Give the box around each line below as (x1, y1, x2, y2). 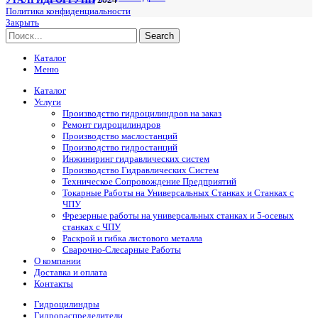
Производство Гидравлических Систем (62, 164, 219, 175)
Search (145, 31, 174, 41)
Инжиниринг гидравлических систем (62, 153, 209, 164)
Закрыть (6, 17, 39, 28)
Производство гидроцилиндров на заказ (62, 107, 221, 119)
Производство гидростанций (62, 141, 177, 153)
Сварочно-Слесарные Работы (62, 243, 181, 255)
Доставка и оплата (34, 266, 107, 278)
